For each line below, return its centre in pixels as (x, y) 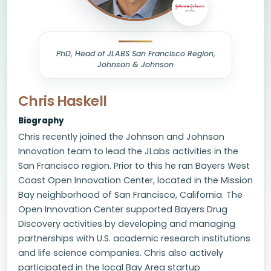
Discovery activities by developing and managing (127, 224)
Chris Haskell (63, 101)
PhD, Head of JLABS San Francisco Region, (135, 54)
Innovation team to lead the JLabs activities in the (128, 151)
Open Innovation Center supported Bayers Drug (123, 209)
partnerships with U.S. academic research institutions (134, 238)
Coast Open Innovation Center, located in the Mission (135, 180)
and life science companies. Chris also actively (121, 253)
